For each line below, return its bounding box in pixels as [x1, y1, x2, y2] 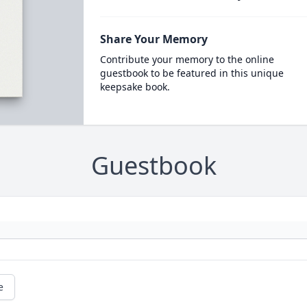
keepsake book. [99, 80, 170, 93]
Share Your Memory [99, 32, 208, 47]
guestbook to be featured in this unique [99, 66, 284, 79]
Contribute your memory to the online [99, 53, 274, 66]
